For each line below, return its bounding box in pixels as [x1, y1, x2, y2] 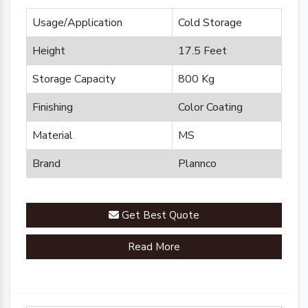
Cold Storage [178, 15, 242, 30]
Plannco [178, 156, 217, 171]
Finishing [32, 100, 73, 115]
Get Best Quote [119, 208, 199, 222]
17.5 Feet [178, 43, 227, 58]
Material [32, 128, 73, 143]
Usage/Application [32, 15, 122, 30]
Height [32, 43, 65, 58]
